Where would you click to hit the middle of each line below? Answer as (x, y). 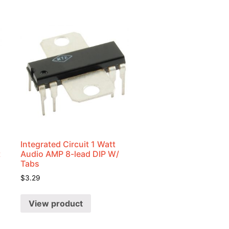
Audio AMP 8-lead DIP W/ (70, 154)
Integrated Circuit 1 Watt (68, 144)
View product (56, 204)
